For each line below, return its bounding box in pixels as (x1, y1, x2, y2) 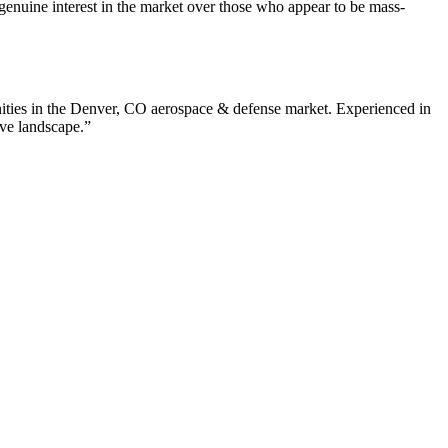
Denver (70, 100, 116, 118)
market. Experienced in (281, 100, 431, 118)
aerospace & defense (151, 100, 281, 118)
